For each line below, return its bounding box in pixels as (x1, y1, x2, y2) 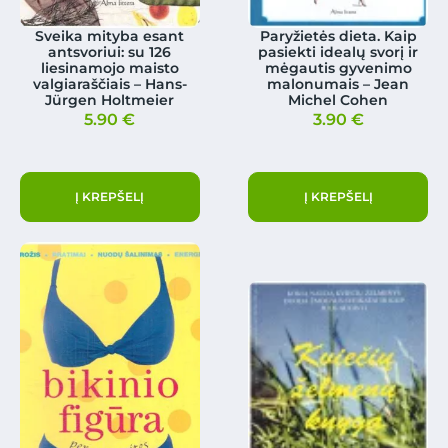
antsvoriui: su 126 (48, 43, 172, 62)
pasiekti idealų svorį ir (258, 43, 419, 62)
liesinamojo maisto (40, 59, 179, 78)
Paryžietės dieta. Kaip (259, 27, 417, 46)
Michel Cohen (288, 91, 389, 110)
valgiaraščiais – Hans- (32, 75, 187, 94)
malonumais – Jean (267, 75, 410, 94)
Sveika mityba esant (35, 27, 185, 46)
